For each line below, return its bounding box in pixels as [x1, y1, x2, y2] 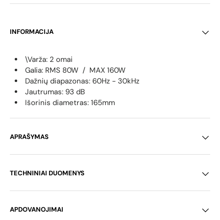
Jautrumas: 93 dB [25, 87, 85, 97]
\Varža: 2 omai [25, 55, 73, 65]
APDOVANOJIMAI [10, 205, 63, 214]
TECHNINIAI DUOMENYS [10, 169, 84, 178]
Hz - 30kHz [102, 76, 139, 86]
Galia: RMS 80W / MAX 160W [25, 65, 126, 76]
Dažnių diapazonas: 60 [25, 76, 102, 86]
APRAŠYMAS [10, 133, 49, 141]
